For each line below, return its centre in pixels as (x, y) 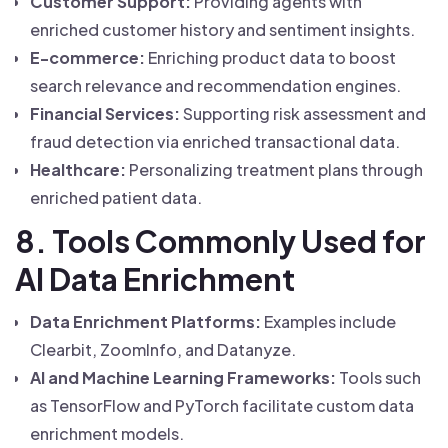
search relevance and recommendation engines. (215, 85)
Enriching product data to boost (270, 57)
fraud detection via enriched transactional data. (215, 141)
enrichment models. (107, 433)
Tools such (378, 377)
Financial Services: (105, 113)
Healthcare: (78, 169)
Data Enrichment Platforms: (145, 321)
